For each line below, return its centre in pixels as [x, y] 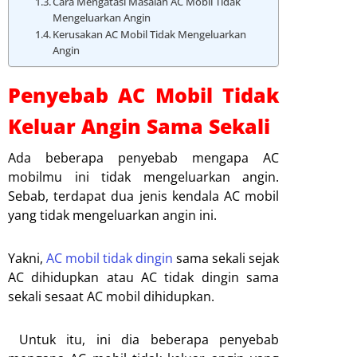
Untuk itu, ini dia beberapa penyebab [143, 339]
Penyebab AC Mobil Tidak [143, 94]
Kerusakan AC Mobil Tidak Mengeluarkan [150, 34]
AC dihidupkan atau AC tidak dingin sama [143, 277]
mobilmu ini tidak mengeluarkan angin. [143, 177]
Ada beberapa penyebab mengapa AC [143, 157]
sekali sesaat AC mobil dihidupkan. [111, 296]
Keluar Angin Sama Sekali [139, 126]
